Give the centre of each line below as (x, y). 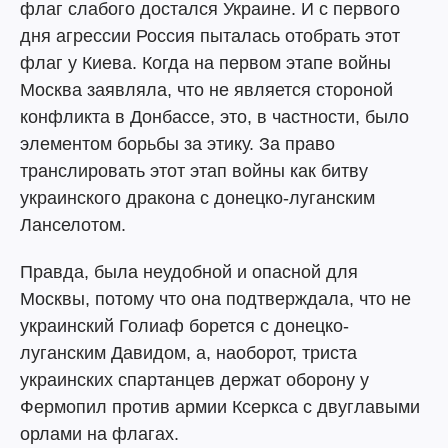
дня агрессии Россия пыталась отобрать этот (210, 36)
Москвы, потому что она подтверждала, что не (215, 299)
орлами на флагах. (99, 434)
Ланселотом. (73, 225)
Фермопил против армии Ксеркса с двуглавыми (220, 407)
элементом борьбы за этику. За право (177, 144)
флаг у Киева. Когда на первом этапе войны (205, 63)
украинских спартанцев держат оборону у (194, 380)
